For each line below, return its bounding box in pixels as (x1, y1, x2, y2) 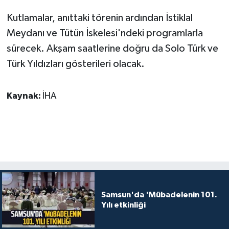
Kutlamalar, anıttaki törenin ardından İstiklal (6, 12, 193, 23)
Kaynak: (6, 91, 42, 101)
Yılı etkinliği (101, 201, 146, 210)
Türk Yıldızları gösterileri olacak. (6, 58, 145, 69)
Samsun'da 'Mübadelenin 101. (101, 191, 217, 199)
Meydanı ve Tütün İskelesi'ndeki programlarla (6, 28, 203, 38)
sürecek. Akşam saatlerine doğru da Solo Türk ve (6, 43, 218, 54)
